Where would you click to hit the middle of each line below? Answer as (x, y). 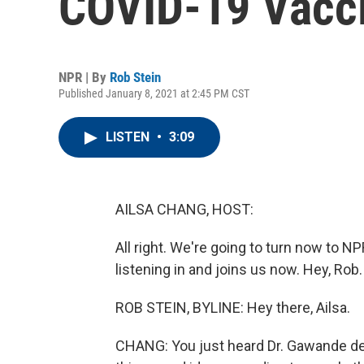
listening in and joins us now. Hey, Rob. (239, 269)
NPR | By (84, 77)
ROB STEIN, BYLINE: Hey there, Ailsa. (233, 308)
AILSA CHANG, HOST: (184, 209)
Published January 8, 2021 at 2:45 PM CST (154, 93)
